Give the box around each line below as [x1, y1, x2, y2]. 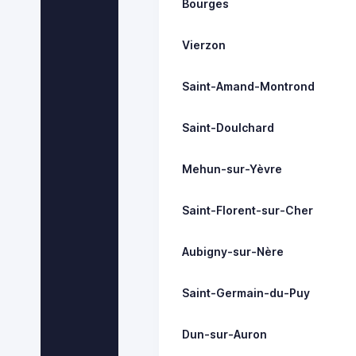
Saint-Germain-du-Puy [182, 285, 311, 300]
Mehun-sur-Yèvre [182, 161, 283, 176]
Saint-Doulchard [182, 120, 275, 134]
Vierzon [182, 37, 226, 52]
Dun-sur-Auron [182, 327, 268, 341]
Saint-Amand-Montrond [182, 79, 315, 93]
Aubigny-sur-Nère [182, 244, 284, 258]
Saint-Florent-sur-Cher [182, 203, 314, 217]
